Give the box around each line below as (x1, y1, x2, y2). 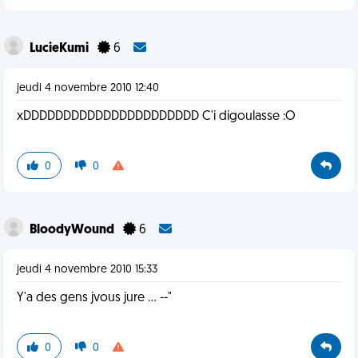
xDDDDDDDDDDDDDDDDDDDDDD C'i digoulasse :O (17, 110, 296, 123)
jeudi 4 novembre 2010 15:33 (17, 264, 157, 276)
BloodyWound (30, 224, 117, 237)
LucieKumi (30, 42, 91, 55)
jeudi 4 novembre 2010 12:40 (17, 82, 159, 94)
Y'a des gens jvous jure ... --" (17, 292, 172, 304)
